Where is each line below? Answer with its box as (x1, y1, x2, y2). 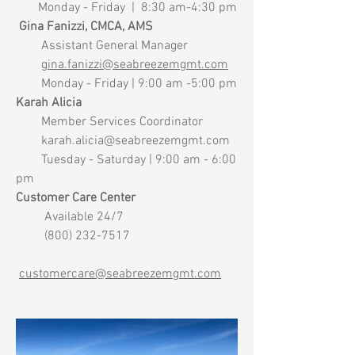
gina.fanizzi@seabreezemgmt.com (41, 57, 228, 73)
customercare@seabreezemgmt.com (19, 266, 221, 282)
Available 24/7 (16, 209, 124, 225)
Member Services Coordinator (16, 114, 203, 130)
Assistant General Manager (16, 38, 191, 54)
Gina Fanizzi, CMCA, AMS (19, 19, 153, 35)
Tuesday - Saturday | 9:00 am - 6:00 (16, 152, 236, 168)
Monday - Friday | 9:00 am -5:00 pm (16, 76, 237, 92)
